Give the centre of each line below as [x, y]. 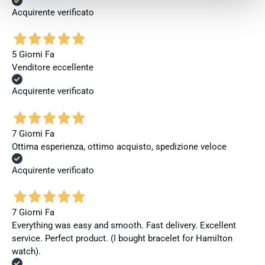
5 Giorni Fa [33, 55]
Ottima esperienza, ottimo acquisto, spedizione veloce [119, 146]
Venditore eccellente [53, 68]
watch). [26, 252]
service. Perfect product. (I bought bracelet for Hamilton [122, 239]
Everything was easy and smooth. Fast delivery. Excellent [124, 226]
